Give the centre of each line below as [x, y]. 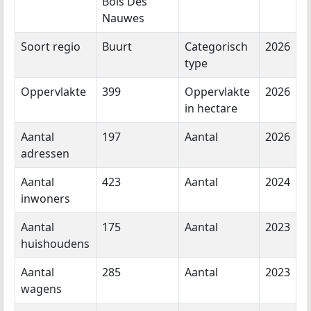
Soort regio [51, 46]
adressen [45, 153]
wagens [41, 288]
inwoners [45, 198]
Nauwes [123, 18]
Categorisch [216, 46]
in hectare [211, 108]
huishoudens [55, 243]
